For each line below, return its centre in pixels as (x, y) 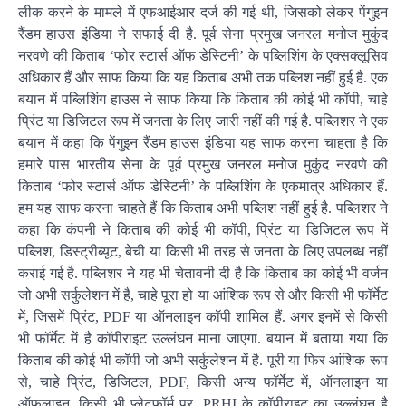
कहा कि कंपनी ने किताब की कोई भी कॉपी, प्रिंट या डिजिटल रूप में (203, 230)
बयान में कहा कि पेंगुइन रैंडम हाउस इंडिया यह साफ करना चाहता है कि (203, 143)
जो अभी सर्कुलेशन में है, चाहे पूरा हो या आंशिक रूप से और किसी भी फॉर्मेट (203, 295)
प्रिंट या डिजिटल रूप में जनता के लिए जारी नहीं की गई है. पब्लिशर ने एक (203, 121)
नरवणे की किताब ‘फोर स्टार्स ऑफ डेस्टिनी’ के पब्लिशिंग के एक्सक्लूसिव (203, 56)
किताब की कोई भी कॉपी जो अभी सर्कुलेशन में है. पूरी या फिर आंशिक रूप (203, 360)
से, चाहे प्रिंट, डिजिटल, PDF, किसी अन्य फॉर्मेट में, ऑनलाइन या (203, 382)
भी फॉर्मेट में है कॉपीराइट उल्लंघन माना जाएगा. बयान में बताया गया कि (203, 338)
